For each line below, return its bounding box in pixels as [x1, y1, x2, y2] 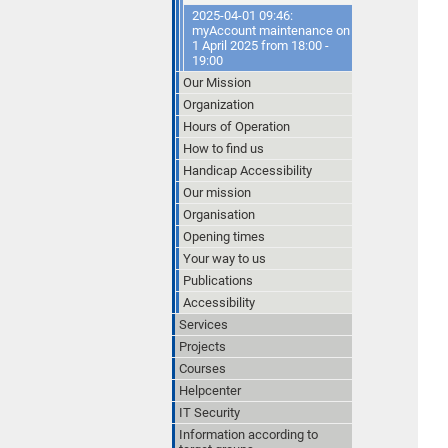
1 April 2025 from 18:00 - [192, 37, 329, 53]
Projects [179, 338, 226, 354]
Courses [179, 360, 226, 376]
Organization [183, 96, 254, 112]
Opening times [183, 228, 265, 244]
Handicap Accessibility [183, 162, 312, 178]
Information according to [179, 426, 318, 442]
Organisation [183, 206, 255, 222]
